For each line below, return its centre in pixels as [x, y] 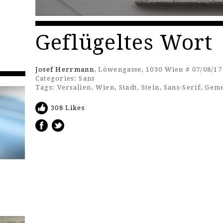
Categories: [56, 78]
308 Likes [68, 108]
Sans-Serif [182, 87]
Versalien [74, 87]
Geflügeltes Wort [124, 43]
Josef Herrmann [64, 69]
